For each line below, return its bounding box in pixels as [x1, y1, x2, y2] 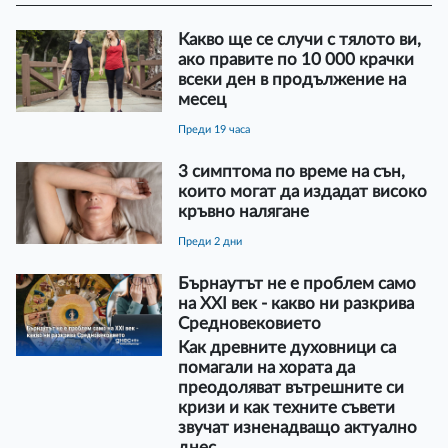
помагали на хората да [177, 358, 355, 376]
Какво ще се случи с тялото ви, [177, 30, 421, 48]
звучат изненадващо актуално [177, 418, 417, 436]
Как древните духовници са [177, 338, 396, 356]
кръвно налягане [177, 202, 309, 220]
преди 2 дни [185, 235, 242, 247]
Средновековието [177, 314, 321, 332]
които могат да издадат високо [177, 182, 427, 200]
